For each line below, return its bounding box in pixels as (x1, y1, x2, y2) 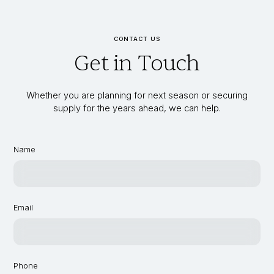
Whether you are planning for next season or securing (26, 90, 248, 101)
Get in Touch (74, 49, 200, 78)
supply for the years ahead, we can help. (53, 103, 221, 114)
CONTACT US (113, 35, 161, 43)
